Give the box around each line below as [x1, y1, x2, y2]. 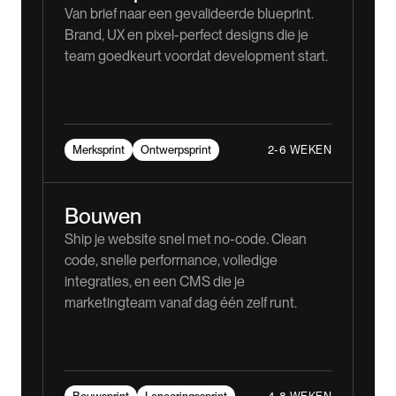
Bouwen [65, 203, 141, 230]
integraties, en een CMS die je [65, 273, 245, 291]
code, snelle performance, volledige [65, 252, 278, 270]
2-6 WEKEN [267, 142, 331, 156]
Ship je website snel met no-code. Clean [65, 231, 307, 248]
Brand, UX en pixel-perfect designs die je [65, 27, 308, 44]
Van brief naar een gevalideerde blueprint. [65, 5, 314, 23]
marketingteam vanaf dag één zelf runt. [65, 294, 297, 312]
